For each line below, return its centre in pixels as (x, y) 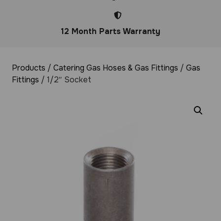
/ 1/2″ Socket (65, 80)
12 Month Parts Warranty (110, 31)
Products (29, 68)
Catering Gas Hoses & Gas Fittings (116, 68)
